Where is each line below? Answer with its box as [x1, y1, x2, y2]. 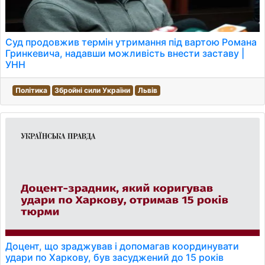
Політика [15, 86, 47, 95]
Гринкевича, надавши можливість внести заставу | [5, 47, 244, 59]
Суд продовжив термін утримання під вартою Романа [5, 36, 257, 48]
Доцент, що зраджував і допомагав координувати [5, 240, 239, 252]
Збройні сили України [54, 86, 131, 95]
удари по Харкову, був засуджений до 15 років [5, 251, 224, 263]
